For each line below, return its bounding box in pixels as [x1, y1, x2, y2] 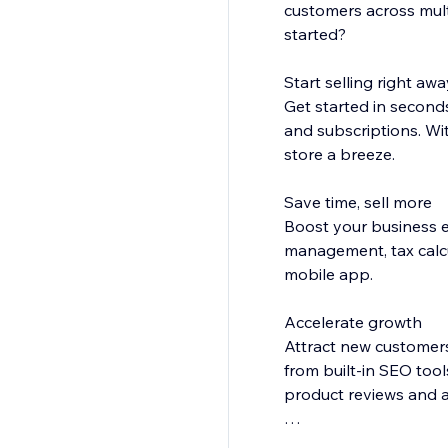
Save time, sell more [283, 192, 432, 213]
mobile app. [283, 264, 373, 285]
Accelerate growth [283, 312, 422, 333]
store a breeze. [283, 144, 395, 165]
